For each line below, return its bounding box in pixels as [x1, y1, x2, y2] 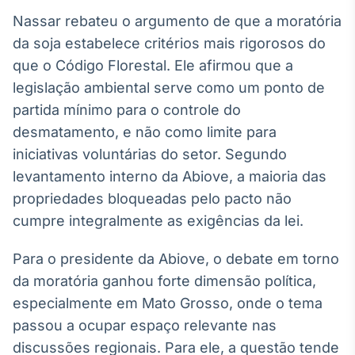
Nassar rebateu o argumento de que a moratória [13, 13, 342, 29]
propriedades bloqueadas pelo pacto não [13, 190, 292, 207]
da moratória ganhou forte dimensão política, [13, 273, 316, 289]
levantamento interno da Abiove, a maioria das [13, 168, 326, 185]
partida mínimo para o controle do [13, 101, 241, 118]
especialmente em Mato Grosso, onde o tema [13, 295, 323, 311]
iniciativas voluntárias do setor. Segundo [13, 146, 287, 162]
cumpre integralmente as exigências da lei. [13, 212, 303, 229]
